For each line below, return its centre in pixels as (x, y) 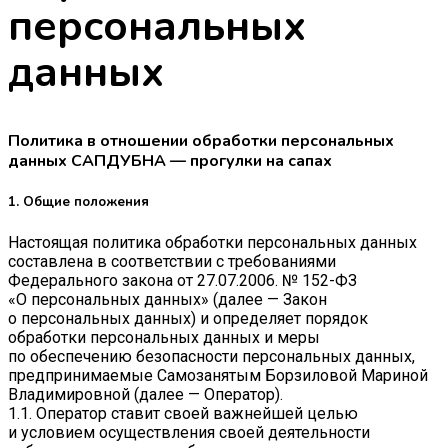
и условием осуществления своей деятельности (189, 433)
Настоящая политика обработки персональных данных (212, 243)
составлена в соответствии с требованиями (172, 262)
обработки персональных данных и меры (164, 338)
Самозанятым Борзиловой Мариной (292, 376)
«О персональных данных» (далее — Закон (167, 300)
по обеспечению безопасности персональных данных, (211, 357)
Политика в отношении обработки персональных (201, 140)
